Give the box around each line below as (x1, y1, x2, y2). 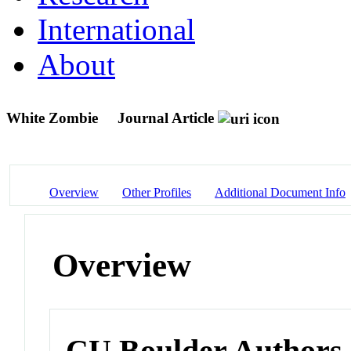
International (38, 12, 195, 46)
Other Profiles (122, 185, 191, 199)
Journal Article (118, 109, 214, 126)
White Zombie (6, 109, 102, 126)
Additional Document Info (215, 185, 346, 199)
